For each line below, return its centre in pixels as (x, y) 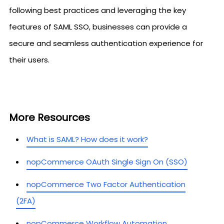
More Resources (49, 117)
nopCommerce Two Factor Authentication (106, 184)
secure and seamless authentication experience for (106, 43)
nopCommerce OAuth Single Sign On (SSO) (107, 162)
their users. (29, 60)
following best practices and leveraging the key (97, 10)
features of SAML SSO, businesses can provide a (98, 27)
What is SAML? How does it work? (87, 139)
